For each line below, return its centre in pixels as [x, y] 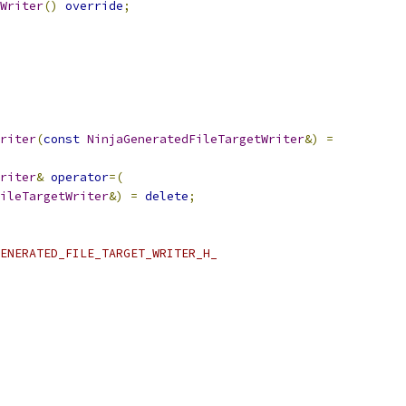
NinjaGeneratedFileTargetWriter [196, 139]
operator [80, 177]
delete [167, 196]
